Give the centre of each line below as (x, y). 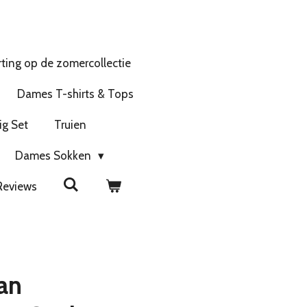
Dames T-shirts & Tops (75, 94)
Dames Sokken (54, 155)
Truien (70, 124)
